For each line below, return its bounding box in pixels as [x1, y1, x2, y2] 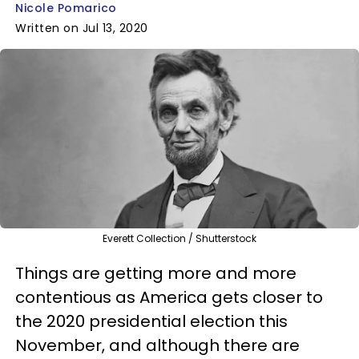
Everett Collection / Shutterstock [103, 231, 256, 245]
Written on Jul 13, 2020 [15, 20, 148, 36]
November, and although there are [15, 333, 300, 357]
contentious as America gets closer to [15, 285, 323, 309]
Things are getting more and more [15, 261, 296, 284]
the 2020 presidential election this [15, 309, 288, 333]
